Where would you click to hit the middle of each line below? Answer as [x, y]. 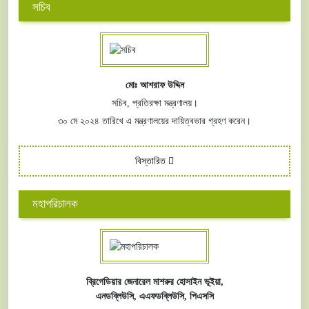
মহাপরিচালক [55, 203]
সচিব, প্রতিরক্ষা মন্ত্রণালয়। [154, 103]
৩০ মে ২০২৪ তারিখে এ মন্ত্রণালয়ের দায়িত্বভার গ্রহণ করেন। [154, 121]
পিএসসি [201, 297]
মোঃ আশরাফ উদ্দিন [154, 85]
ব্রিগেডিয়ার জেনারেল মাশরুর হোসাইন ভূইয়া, [154, 282]
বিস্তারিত [152, 161]
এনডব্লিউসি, [117, 297]
